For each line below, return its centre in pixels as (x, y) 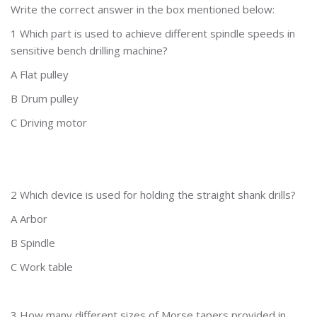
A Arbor (29, 219)
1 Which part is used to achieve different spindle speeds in (153, 33)
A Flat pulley (40, 74)
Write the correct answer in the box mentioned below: (143, 9)
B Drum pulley (45, 98)
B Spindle (33, 243)
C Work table (42, 267)
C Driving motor (49, 122)
